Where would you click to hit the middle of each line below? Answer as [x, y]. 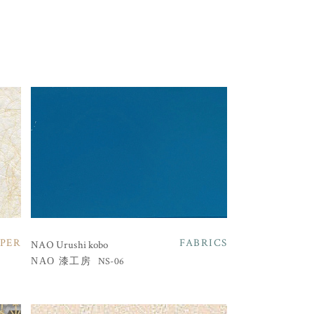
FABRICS [203, 242]
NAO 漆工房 [61, 261]
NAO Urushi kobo [70, 244]
